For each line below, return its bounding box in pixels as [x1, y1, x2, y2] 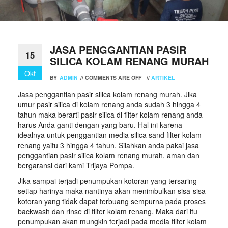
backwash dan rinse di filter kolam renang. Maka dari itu [18, 206, 197, 216]
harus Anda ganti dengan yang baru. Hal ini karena [18, 119, 182, 130]
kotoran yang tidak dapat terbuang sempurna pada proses [18, 195, 206, 206]
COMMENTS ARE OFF [85, 73, 141, 81]
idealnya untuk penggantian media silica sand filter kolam [18, 129, 202, 140]
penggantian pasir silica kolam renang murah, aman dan [18, 150, 199, 160]
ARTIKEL [151, 73, 175, 81]
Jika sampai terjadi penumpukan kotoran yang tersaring [18, 175, 197, 186]
